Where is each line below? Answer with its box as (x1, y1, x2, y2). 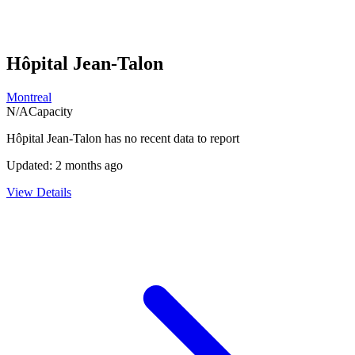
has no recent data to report (101, 131, 239, 145)
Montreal (6, 90, 52, 104)
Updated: (6, 158, 55, 172)
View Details (6, 185, 71, 199)
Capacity (29, 104, 73, 118)
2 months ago (55, 158, 123, 172)
